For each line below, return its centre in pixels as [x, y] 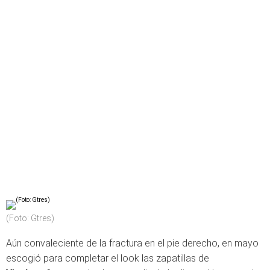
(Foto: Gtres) [30, 218]
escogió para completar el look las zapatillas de [108, 258]
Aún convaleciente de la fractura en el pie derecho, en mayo [132, 243]
